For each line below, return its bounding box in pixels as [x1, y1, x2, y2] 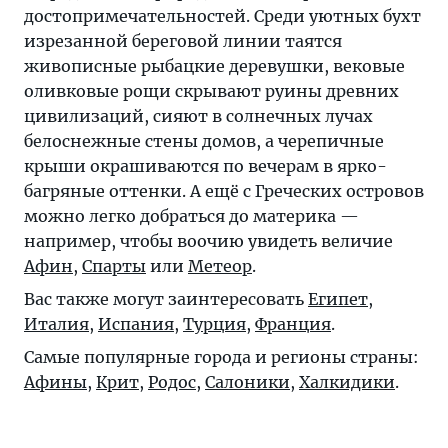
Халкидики [299, 372, 395, 393]
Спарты [82, 256, 146, 277]
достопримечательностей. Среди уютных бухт [24, 6, 421, 27]
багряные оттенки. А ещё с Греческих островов [24, 181, 424, 202]
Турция [183, 314, 246, 335]
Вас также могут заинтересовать [24, 289, 308, 310]
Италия [24, 314, 89, 335]
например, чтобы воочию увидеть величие [24, 231, 393, 252]
